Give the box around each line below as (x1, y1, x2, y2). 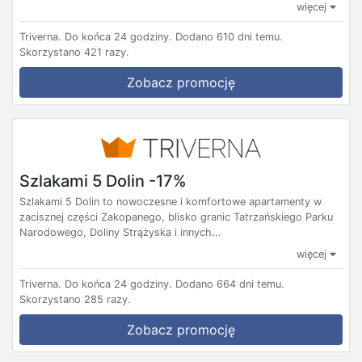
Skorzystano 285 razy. (19, 293, 131, 305)
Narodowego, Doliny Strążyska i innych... (19, 225, 221, 238)
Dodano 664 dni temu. (175, 277, 284, 290)
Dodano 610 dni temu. (175, 31, 283, 44)
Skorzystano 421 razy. (19, 46, 129, 59)
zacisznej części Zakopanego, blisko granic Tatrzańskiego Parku (19, 210, 333, 223)
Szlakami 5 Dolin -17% (19, 170, 187, 191)
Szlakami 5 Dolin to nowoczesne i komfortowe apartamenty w (19, 195, 322, 208)
